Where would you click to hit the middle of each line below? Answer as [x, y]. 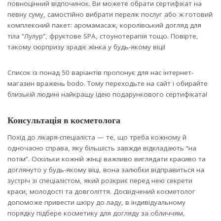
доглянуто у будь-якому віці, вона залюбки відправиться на [106, 170]
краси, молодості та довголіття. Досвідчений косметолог [101, 192]
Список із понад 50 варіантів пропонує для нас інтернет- [100, 73]
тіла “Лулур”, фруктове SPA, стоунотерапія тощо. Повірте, [103, 36]
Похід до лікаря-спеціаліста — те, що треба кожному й [97, 137]
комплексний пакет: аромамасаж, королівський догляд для [104, 25]
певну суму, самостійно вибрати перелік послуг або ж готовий [110, 15]
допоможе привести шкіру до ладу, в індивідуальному [96, 203]
